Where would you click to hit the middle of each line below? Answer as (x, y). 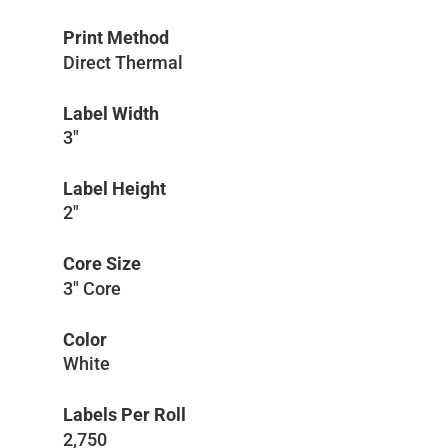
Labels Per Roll (124, 415)
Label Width (111, 113)
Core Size (102, 264)
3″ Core (92, 288)
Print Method (116, 38)
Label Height (114, 189)
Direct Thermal (123, 62)
